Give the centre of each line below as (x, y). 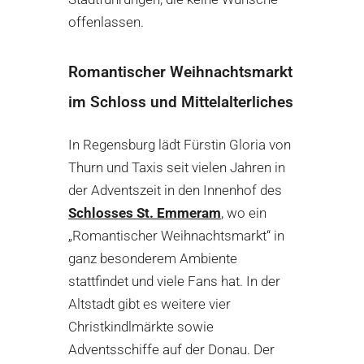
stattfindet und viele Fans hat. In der (174, 282)
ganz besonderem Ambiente (153, 259)
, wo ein (244, 213)
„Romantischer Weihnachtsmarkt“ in (176, 236)
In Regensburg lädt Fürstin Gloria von (180, 145)
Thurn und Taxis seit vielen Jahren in (177, 168)
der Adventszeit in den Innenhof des (175, 191)
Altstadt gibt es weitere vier (149, 304)
